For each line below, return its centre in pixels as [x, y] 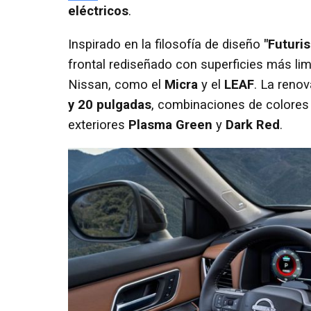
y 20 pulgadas [110, 104]
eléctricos [98, 11]
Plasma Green [170, 125]
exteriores [98, 125]
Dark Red [253, 125]
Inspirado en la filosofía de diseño [166, 44]
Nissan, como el [116, 84]
